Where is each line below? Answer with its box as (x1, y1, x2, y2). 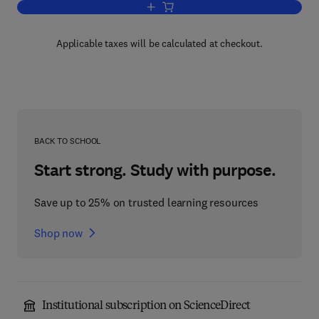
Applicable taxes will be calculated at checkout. (56, 37, 263, 50)
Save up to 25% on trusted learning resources (34, 195, 258, 209)
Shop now (34, 226, 83, 240)
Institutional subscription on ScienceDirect (42, 300, 251, 312)
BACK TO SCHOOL (34, 135, 102, 146)
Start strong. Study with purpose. (34, 159, 276, 182)
